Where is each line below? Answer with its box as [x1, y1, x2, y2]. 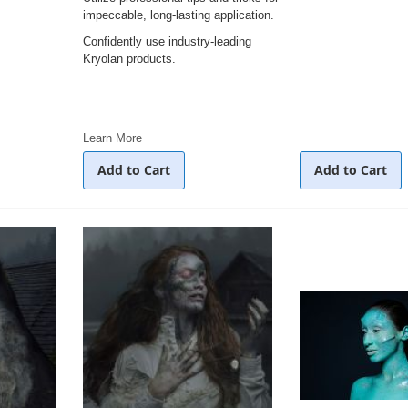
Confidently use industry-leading [83, 35, 251, 48]
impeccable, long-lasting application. [83, 8, 274, 22]
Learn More [83, 131, 142, 145]
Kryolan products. [83, 52, 176, 66]
